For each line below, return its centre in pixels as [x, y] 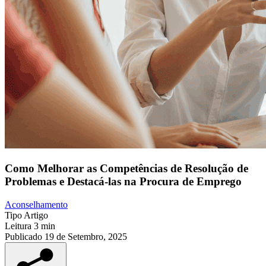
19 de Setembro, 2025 [86, 236]
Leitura [18, 226]
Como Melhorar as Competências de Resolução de [126, 169]
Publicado [23, 236]
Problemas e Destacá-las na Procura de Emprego [123, 182]
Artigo [36, 215]
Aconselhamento [36, 204]
